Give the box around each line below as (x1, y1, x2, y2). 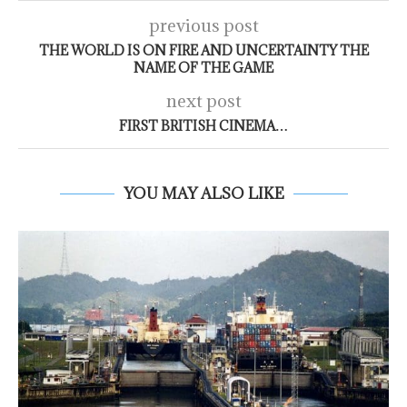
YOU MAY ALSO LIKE (123, 184, 284, 204)
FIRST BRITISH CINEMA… (119, 117, 288, 135)
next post (165, 90, 242, 113)
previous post (148, 15, 259, 37)
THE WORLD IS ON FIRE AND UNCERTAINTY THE (38, 42, 369, 60)
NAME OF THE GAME (134, 59, 273, 77)
